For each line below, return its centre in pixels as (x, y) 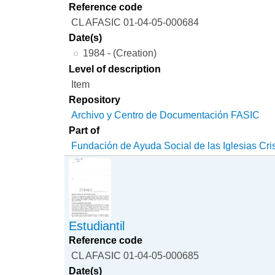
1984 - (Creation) (119, 52)
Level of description (115, 69)
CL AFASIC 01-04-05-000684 (135, 22)
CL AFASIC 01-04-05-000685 (135, 255)
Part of (84, 130)
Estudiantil (97, 226)
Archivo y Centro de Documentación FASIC (166, 115)
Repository (95, 100)
